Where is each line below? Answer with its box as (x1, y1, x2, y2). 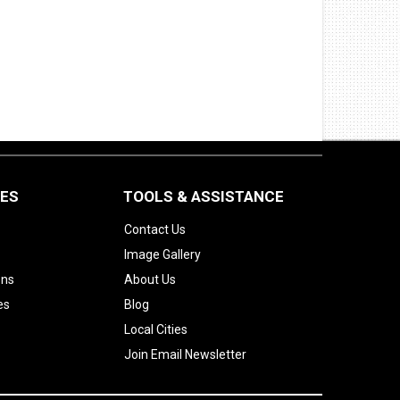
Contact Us (124, 222, 186, 237)
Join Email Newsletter (124, 347, 246, 362)
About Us (124, 272, 176, 287)
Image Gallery (124, 247, 201, 262)
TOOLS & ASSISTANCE (123, 187, 284, 205)
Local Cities (124, 322, 187, 337)
